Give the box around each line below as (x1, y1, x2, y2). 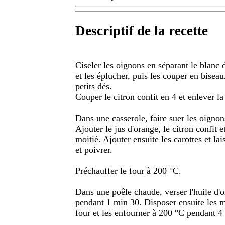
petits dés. (75, 81, 112, 91)
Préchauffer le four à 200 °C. (75, 165, 181, 176)
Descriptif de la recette (75, 23, 208, 39)
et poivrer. (75, 144, 113, 155)
